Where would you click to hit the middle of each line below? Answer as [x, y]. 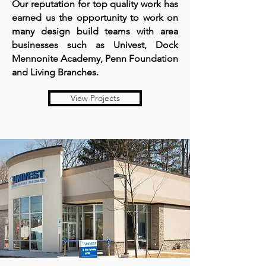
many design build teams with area [95, 31]
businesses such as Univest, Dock [95, 45]
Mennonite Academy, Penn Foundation [95, 58]
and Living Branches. [58, 72]
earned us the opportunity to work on [95, 18]
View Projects [95, 98]
